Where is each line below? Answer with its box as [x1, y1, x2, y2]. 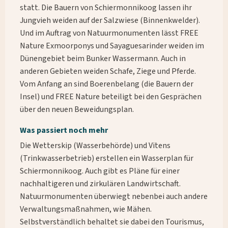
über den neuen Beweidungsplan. [19, 104, 134, 116]
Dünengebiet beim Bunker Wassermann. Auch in [19, 53, 186, 65]
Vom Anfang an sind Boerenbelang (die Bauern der [19, 78, 193, 90]
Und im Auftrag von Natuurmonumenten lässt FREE [19, 27, 198, 39]
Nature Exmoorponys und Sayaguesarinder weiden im [19, 40, 204, 52]
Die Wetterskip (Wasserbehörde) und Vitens [19, 140, 170, 152]
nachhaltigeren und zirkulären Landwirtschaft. [19, 178, 181, 190]
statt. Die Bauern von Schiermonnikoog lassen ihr [19, 2, 192, 14]
